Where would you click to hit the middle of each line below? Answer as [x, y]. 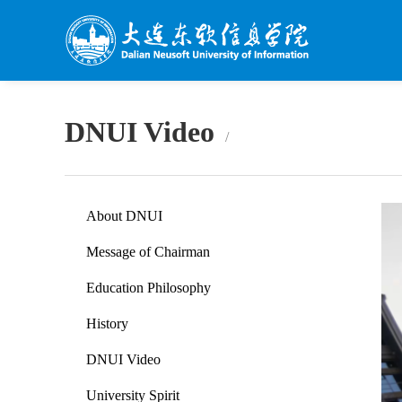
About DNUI [124, 216]
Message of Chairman [148, 252]
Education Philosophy [149, 288]
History [107, 323]
